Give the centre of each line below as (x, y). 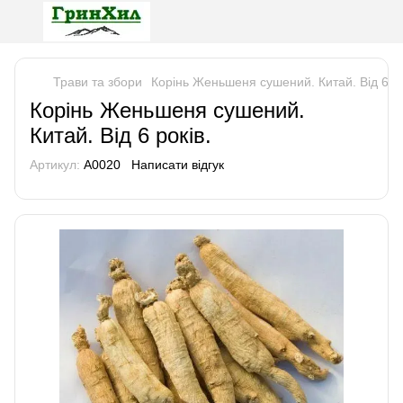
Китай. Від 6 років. (121, 135)
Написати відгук (178, 165)
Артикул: (55, 165)
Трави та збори (98, 82)
